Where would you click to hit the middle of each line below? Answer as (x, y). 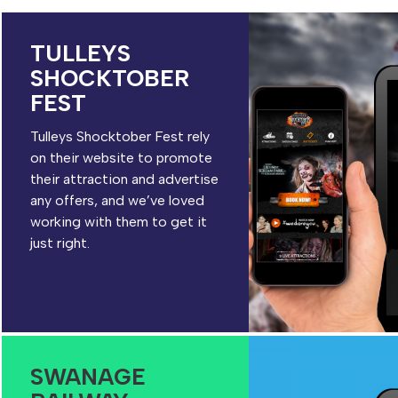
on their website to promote (121, 158)
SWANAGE (88, 377)
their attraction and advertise (124, 179)
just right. (60, 243)
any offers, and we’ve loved (117, 200)
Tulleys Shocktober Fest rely (120, 136)
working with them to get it (119, 222)
